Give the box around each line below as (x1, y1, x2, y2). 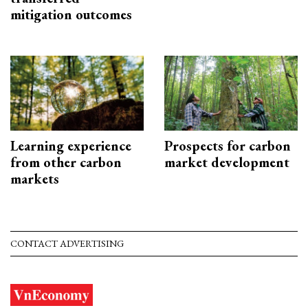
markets (10, 170, 59, 188)
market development (164, 153, 289, 172)
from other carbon (10, 153, 122, 172)
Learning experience (10, 137, 131, 155)
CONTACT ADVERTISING (10, 237, 124, 250)
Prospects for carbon (164, 137, 291, 155)
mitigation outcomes (10, 5, 132, 24)
